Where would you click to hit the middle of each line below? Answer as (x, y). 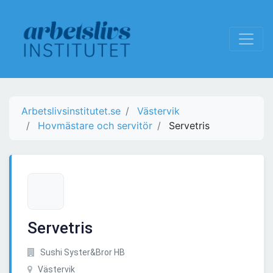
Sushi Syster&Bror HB (82, 253)
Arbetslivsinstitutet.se (71, 111)
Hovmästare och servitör (95, 126)
